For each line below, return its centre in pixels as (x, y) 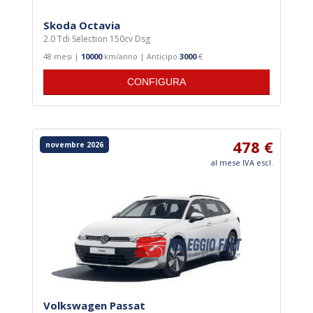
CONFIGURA (156, 82)
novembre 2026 (74, 145)
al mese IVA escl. (242, 163)
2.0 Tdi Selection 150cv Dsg (97, 39)
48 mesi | (62, 57)
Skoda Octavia (82, 26)
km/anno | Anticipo (141, 57)
